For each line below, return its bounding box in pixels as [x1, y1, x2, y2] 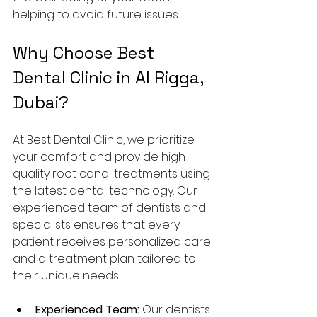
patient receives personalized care [13, 234, 214, 250]
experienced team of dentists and [13, 200, 209, 216]
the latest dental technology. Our [13, 183, 200, 199]
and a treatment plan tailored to [13, 250, 199, 267]
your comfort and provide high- [13, 149, 190, 165]
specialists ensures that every [13, 217, 183, 233]
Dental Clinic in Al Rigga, [13, 67, 207, 88]
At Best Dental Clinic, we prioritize [13, 132, 197, 148]
